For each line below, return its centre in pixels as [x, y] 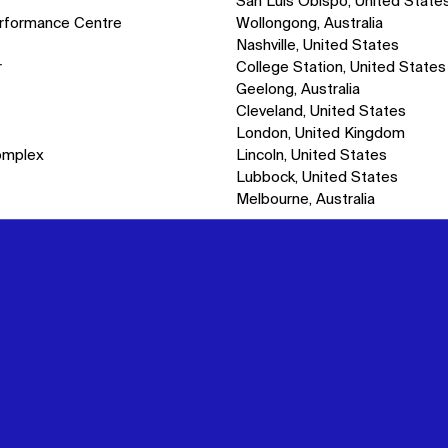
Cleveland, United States [321, 111]
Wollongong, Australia [310, 23]
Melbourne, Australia [306, 199]
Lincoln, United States [312, 155]
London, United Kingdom [321, 133]
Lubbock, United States [317, 177]
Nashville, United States [318, 45]
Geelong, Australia [298, 89]
